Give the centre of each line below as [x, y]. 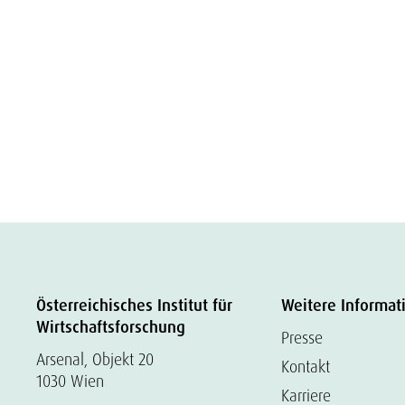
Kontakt [306, 367]
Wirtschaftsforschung [111, 327]
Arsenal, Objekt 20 [95, 359]
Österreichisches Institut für [134, 306]
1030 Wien [70, 381]
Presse [302, 338]
